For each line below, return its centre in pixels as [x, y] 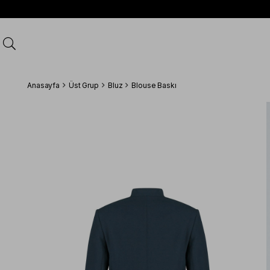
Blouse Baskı [154, 85]
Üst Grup [83, 85]
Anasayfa [44, 85]
